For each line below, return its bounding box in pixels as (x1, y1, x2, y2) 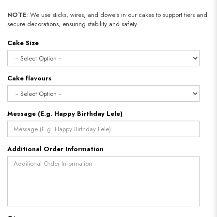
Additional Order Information (7, 144, 104, 154)
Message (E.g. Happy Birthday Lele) (7, 109, 123, 119)
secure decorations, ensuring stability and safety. (7, 19, 139, 29)
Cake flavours (7, 74, 52, 83)
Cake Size (7, 38, 39, 48)
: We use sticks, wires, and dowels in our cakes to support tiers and (26, 10, 207, 20)
